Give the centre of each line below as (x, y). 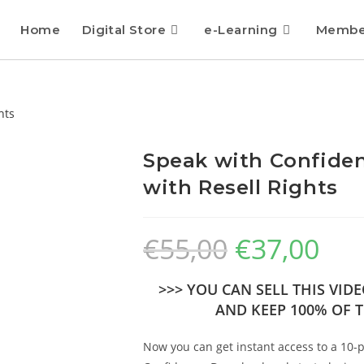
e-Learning (240, 30)
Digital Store (124, 30)
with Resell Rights (240, 187)
